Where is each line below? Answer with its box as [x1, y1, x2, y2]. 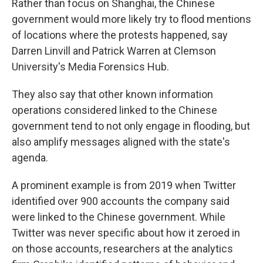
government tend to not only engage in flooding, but [12, 120, 250, 132]
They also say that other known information [12, 88, 213, 100]
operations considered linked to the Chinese [12, 104, 217, 116]
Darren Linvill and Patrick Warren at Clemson [12, 45, 216, 57]
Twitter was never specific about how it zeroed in [12, 227, 240, 239]
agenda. [12, 151, 48, 164]
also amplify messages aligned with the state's [12, 136, 230, 148]
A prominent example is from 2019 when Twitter [12, 179, 236, 191]
